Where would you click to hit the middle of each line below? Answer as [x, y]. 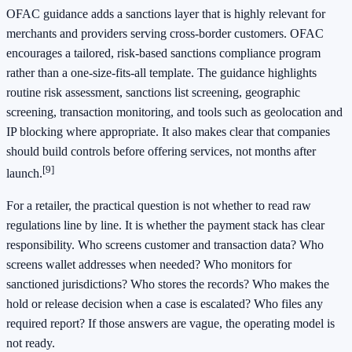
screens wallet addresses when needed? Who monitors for [149, 265]
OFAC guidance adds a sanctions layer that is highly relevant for [166, 14]
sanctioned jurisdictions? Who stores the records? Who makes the [168, 284]
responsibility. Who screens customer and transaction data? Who [165, 245]
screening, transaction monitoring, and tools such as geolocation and [174, 112]
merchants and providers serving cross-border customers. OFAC [165, 34]
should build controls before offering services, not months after [161, 152]
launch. [24, 174]
